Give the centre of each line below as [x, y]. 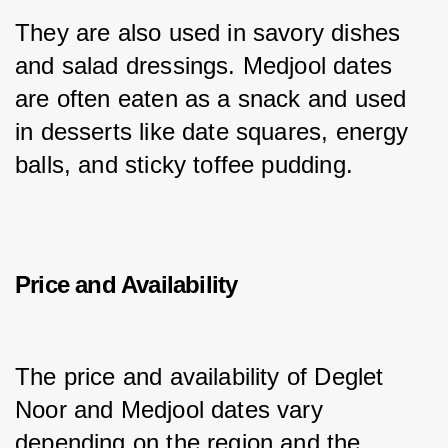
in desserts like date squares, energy [215, 132]
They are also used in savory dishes [211, 33]
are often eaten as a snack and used [214, 99]
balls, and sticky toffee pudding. [184, 165]
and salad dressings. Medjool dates [207, 66]
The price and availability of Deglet [203, 377]
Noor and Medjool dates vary [173, 410]
